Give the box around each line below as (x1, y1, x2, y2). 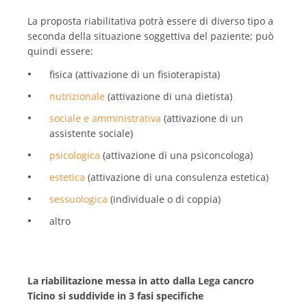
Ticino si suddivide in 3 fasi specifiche (27, 288, 204, 302)
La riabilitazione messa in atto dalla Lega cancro (27, 273, 254, 287)
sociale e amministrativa (49, 111, 161, 125)
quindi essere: (27, 45, 93, 58)
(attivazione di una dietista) (104, 89, 232, 103)
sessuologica (49, 192, 108, 206)
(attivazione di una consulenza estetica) (84, 170, 269, 184)
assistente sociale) (49, 126, 133, 140)
